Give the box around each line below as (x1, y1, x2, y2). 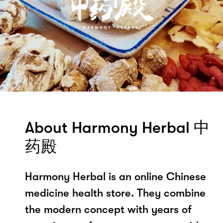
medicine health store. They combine (25, 186, 206, 199)
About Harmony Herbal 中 (25, 118, 210, 137)
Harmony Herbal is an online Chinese (25, 170, 206, 183)
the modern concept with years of (25, 203, 192, 216)
